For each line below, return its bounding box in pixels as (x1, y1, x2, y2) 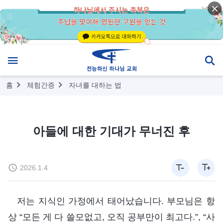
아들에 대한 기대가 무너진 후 (33, 124, 190, 138)
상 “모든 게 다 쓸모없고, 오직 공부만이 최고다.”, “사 (8, 212, 215, 222)
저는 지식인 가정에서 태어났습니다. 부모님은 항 (17, 196, 215, 206)
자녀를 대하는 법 (69, 81, 121, 89)
